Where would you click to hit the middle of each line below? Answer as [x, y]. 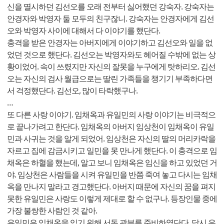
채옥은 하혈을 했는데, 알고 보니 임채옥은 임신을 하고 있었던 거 [112, 162]
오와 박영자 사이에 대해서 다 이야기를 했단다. [83, 30]
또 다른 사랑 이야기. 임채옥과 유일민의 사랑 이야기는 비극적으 [111, 114]
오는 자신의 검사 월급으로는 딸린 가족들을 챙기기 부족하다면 [110, 78]
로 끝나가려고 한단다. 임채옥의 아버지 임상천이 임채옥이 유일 [110, 126]
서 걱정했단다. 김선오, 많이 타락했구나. [72, 90]
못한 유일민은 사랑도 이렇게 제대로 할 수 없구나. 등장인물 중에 [112, 198]
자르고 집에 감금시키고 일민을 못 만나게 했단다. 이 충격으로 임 [112, 150]
